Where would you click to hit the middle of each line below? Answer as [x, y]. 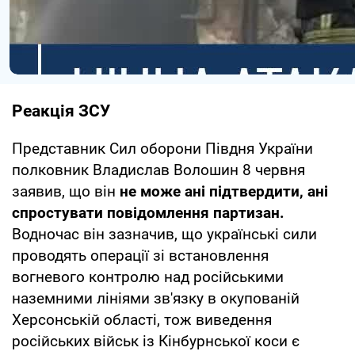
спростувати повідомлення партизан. [148, 212]
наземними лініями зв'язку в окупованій [156, 298]
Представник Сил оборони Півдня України [162, 148]
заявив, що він [66, 191]
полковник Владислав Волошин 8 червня [158, 170]
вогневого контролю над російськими [148, 277]
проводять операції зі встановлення [140, 255]
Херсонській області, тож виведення [142, 319]
